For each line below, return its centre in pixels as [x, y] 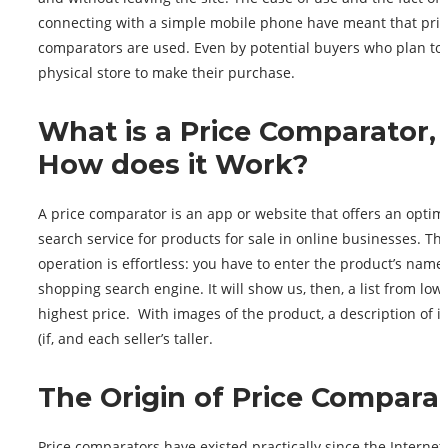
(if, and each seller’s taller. [125, 339]
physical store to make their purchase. [166, 73]
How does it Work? [173, 165]
